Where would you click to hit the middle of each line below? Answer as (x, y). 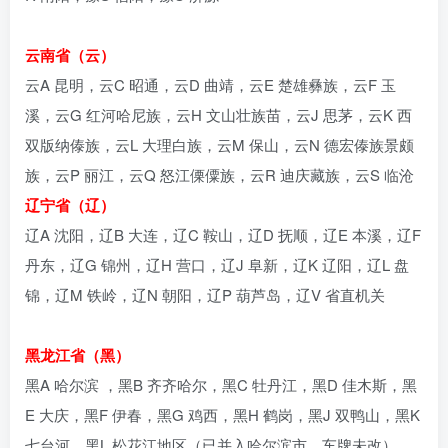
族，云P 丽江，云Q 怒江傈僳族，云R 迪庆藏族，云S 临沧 (219, 174)
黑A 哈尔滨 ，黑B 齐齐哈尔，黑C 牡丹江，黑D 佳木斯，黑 (221, 384)
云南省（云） (70, 54)
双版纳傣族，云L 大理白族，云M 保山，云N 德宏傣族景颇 (219, 144)
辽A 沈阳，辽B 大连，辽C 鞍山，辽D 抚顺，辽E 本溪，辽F (223, 234)
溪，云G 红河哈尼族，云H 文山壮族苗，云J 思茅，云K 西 (218, 114)
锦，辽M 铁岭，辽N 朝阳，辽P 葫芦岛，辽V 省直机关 (205, 294)
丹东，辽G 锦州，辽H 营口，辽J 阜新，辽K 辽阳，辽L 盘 (217, 264)
